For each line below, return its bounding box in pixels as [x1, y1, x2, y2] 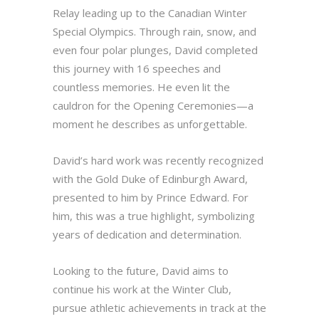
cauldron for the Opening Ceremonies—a [53, 98, 253, 113]
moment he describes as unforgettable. [53, 117, 247, 132]
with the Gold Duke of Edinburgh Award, [53, 172, 248, 187]
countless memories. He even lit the [53, 80, 230, 95]
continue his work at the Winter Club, [53, 282, 231, 297]
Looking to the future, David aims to [53, 263, 229, 278]
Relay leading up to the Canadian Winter [53, 6, 247, 21]
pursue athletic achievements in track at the [53, 300, 266, 315]
